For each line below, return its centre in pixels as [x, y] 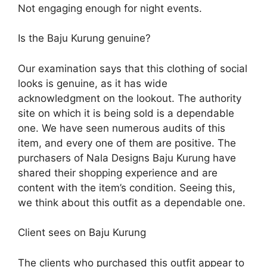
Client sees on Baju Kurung [82, 233]
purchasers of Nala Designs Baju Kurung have [127, 158]
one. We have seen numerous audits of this [122, 128]
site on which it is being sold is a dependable [126, 113]
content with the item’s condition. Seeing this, [127, 187]
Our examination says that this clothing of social [133, 68]
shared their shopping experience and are [118, 173]
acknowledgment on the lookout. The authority [130, 98]
